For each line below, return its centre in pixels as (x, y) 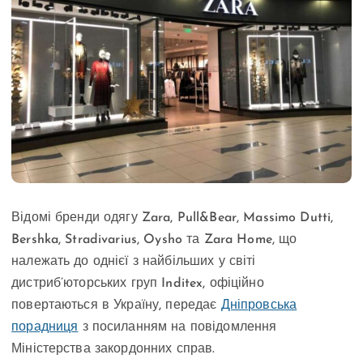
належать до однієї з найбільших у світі (134, 261)
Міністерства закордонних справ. (113, 349)
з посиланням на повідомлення (177, 327)
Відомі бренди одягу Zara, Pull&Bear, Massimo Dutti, (173, 218)
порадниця (45, 327)
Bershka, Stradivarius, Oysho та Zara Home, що (154, 239)
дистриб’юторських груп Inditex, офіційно (138, 283)
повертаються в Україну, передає (116, 305)
